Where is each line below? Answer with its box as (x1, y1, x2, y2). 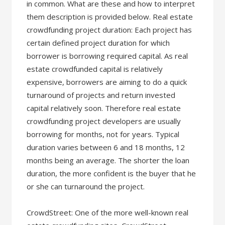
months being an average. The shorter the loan (27, 155, 190, 165)
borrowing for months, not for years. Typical (27, 129, 180, 139)
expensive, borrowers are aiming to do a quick (27, 77, 187, 87)
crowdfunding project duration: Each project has (27, 25, 192, 35)
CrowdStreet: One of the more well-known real (27, 207, 189, 217)
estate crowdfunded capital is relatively (27, 64, 163, 74)
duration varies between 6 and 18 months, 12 (27, 142, 185, 152)
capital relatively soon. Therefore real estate (27, 103, 181, 113)
